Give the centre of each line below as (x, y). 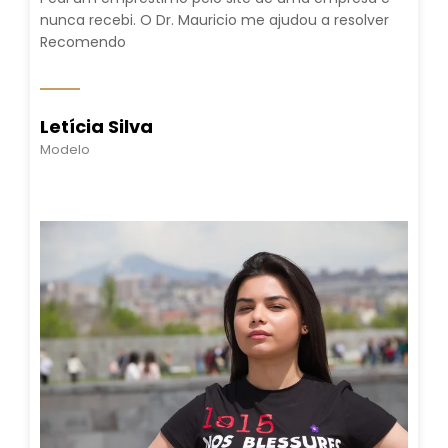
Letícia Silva (96, 126)
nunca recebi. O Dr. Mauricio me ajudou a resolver (214, 19)
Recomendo (83, 41)
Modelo (65, 149)
